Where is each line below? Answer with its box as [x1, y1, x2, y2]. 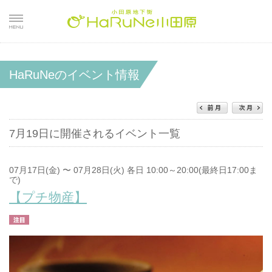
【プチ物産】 [9, 190, 87, 204]
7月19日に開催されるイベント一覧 [9, 127, 180, 140]
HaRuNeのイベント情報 [9, 68, 140, 81]
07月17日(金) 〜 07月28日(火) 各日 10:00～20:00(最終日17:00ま [9, 165, 257, 175]
